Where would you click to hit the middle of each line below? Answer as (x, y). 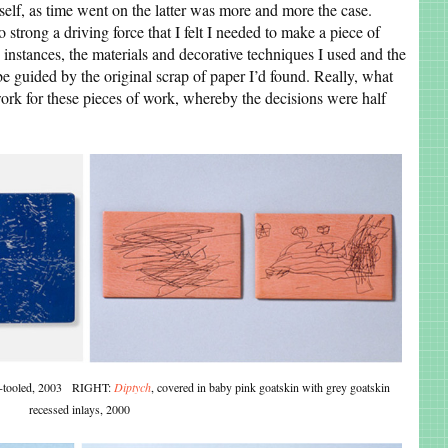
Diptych (132, 387)
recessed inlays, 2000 (79, 409)
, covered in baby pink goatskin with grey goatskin (270, 387)
